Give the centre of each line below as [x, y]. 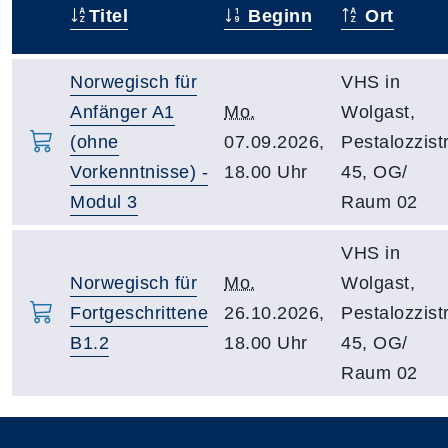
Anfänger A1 [122, 111]
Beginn [277, 15]
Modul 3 [104, 201]
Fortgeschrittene [139, 312]
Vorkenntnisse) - [139, 171]
